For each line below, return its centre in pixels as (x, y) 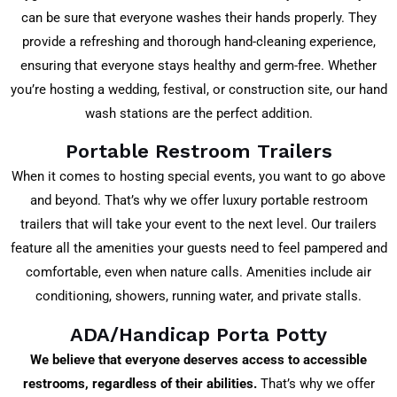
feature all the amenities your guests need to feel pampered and (198, 249)
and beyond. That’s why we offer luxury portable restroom (198, 201)
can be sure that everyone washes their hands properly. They (198, 17)
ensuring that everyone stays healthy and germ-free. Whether (198, 65)
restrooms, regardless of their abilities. (140, 383)
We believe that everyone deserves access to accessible (198, 359)
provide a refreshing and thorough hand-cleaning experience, (198, 41)
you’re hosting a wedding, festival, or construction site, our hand (198, 89)
